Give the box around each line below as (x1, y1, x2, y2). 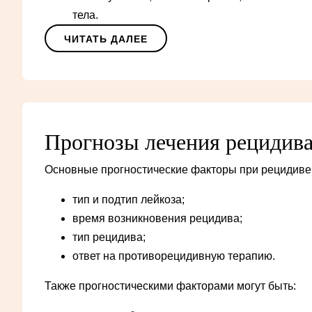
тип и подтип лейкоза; (72, 193, 185, 205)
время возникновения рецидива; (72, 212, 242, 224)
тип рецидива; (72, 231, 146, 243)
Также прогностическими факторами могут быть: (45, 279, 296, 292)
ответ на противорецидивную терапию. (72, 249, 275, 262)
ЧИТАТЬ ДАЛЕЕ (64, 33, 148, 45)
